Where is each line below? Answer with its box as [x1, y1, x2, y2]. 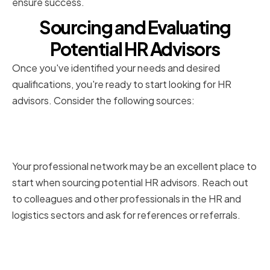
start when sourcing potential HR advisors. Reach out [12, 176, 248, 189]
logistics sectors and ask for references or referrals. [12, 209, 240, 222]
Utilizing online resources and [12, 229, 227, 251]
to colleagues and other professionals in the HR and [12, 192, 241, 206]
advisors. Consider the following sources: [12, 94, 195, 107]
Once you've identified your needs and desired [12, 61, 220, 75]
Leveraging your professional [12, 115, 227, 136]
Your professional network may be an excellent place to [12, 160, 257, 173]
